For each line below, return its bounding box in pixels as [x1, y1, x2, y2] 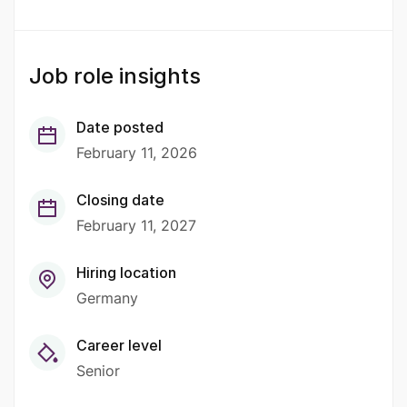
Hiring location [76, 263, 176, 283]
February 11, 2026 [76, 144, 197, 163]
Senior [76, 362, 120, 381]
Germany [76, 289, 138, 308]
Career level [76, 336, 162, 355]
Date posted [76, 118, 164, 137]
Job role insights [29, 63, 201, 90]
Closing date [76, 191, 164, 210]
